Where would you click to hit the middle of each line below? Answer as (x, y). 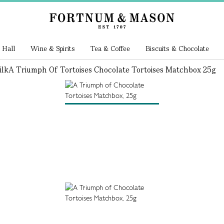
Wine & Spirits (53, 48)
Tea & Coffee (110, 48)
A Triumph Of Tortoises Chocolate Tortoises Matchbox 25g (112, 70)
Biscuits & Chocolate (177, 48)
